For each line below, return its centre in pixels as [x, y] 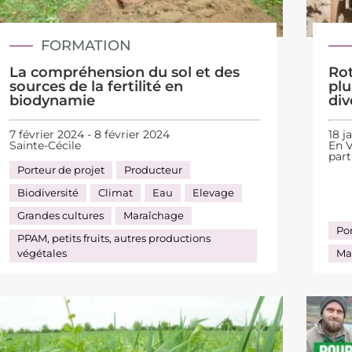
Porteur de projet [60, 169]
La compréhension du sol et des [124, 73]
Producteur [153, 169]
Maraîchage [153, 215]
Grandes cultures [60, 215]
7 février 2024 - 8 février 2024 [89, 134]
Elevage [213, 192]
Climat [115, 192]
